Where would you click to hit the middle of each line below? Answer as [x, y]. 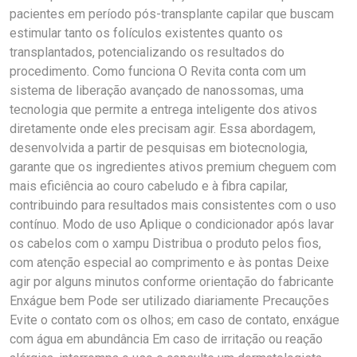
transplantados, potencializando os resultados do [147, 52]
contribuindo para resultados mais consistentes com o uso [173, 205]
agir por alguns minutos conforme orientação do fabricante [172, 282]
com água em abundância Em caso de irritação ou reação [166, 339]
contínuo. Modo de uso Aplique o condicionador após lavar [172, 224]
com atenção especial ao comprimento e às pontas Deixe [169, 263]
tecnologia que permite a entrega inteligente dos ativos [163, 110]
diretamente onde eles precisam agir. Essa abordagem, [163, 129]
